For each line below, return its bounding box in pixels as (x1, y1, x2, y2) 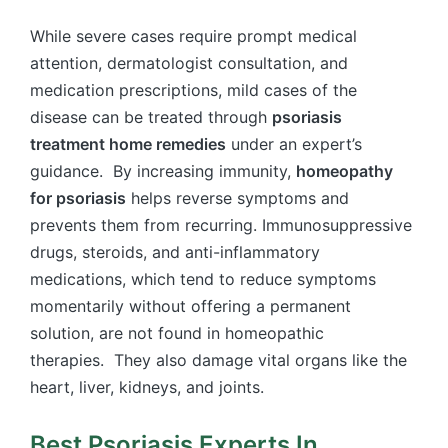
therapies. (30, 350, 114, 371)
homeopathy (296, 161, 393, 182)
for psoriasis (30, 188, 126, 209)
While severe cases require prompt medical (30, 26, 357, 47)
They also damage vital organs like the (114, 350, 407, 371)
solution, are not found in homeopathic (30, 323, 324, 344)
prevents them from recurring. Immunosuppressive (30, 215, 412, 236)
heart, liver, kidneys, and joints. (30, 377, 264, 398)
